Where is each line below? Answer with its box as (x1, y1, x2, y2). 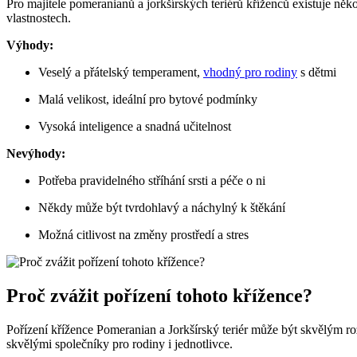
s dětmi (297, 65, 336, 80)
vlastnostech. (6, 11, 71, 25)
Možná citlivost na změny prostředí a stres (38, 228, 249, 242)
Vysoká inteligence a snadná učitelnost (38, 120, 231, 134)
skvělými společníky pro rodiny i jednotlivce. (6, 336, 233, 351)
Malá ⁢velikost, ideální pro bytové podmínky (38, 92, 257, 107)
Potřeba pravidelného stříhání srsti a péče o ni (38, 174, 265, 188)
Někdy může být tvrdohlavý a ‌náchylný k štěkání (38, 201, 285, 215)
